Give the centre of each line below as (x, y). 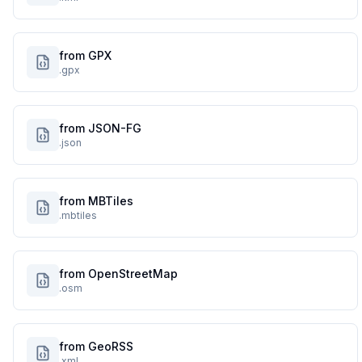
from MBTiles (96, 201)
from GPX (85, 55)
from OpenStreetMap (118, 274)
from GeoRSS (96, 346)
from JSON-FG (100, 128)
